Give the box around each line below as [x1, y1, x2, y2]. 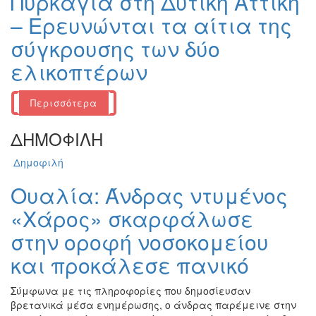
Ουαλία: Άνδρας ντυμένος [11, 180, 288, 211]
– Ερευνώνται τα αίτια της [11, 10, 292, 41]
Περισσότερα [30, 96, 97, 110]
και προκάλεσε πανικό [11, 250, 249, 281]
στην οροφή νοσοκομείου [11, 226, 269, 257]
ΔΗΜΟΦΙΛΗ [11, 126, 103, 152]
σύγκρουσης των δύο [11, 33, 220, 64]
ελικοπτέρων [11, 56, 147, 87]
